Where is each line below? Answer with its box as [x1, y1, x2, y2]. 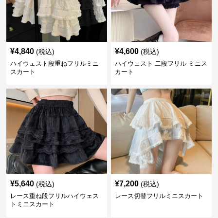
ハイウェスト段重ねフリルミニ [10, 60, 99, 67]
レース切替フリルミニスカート [114, 192, 203, 200]
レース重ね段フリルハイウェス [10, 192, 99, 200]
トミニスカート [10, 200, 55, 208]
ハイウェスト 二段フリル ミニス [114, 60, 207, 67]
